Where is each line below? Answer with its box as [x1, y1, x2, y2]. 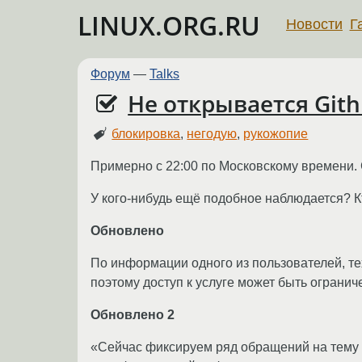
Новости [286, 15, 343, 32]
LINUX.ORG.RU [78, 8, 260, 43]
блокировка [112, 126, 181, 141]
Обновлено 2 [90, 307, 175, 322]
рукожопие [243, 126, 309, 141]
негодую [187, 126, 238, 141]
